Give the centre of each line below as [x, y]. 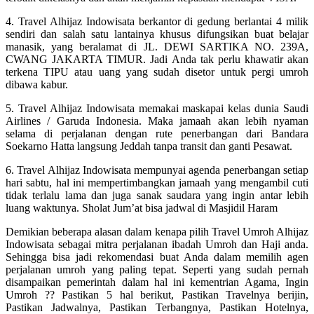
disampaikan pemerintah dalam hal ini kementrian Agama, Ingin [157, 282]
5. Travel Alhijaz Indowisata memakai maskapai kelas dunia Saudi [157, 108]
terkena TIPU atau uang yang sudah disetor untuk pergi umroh [157, 71]
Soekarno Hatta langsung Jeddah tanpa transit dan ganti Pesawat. [149, 146]
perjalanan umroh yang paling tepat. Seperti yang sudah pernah [157, 269]
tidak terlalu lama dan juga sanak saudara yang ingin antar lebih [157, 195]
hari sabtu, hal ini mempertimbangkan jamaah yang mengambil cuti [157, 182]
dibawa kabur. [37, 84]
